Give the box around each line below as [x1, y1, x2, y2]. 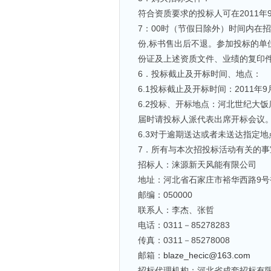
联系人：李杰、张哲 [138, 205, 214, 215]
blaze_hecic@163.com [163, 250, 250, 260]
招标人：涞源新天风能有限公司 [138, 160, 256, 169]
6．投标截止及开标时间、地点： [138, 69, 261, 79]
